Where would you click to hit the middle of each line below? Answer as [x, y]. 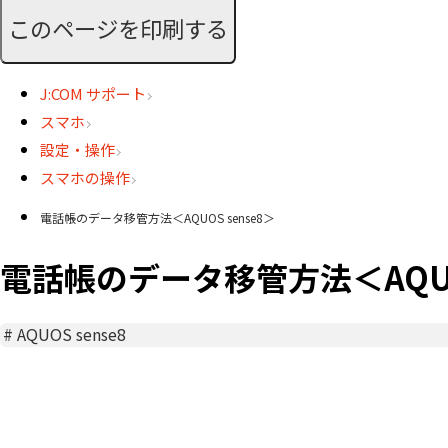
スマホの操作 [85, 178]
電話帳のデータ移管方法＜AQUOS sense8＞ [157, 218]
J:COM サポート [93, 94]
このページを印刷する [118, 27]
